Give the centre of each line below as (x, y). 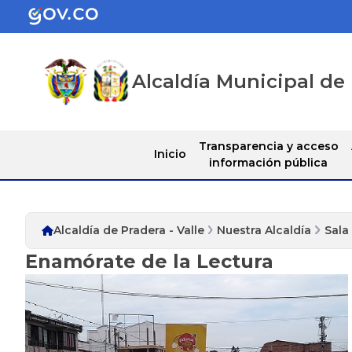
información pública (268, 162)
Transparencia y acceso (268, 146)
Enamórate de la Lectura (149, 261)
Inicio (170, 154)
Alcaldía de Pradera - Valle (129, 230)
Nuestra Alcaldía (264, 230)
